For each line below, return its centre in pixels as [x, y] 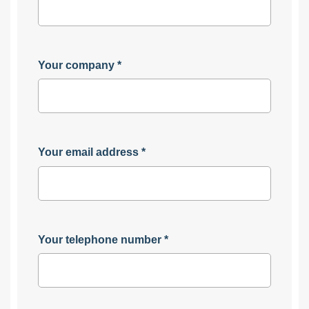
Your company [76, 65]
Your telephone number [100, 239]
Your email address [88, 152]
